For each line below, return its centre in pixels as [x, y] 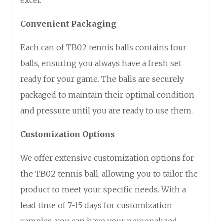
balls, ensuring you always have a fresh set [101, 63]
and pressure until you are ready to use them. [107, 110]
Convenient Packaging [68, 23]
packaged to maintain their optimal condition [107, 94]
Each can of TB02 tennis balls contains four [103, 47]
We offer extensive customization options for [107, 158]
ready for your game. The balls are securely [102, 79]
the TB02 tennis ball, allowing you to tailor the [109, 173]
